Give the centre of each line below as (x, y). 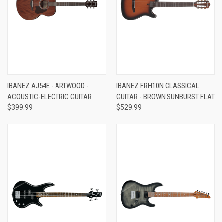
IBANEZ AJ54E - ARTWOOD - (48, 85)
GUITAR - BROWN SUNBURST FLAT (165, 96)
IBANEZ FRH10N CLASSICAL (158, 85)
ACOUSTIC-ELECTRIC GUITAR (50, 96)
